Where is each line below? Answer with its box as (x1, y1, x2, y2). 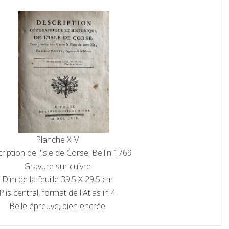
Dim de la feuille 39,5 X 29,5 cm (2, 173, 113, 185)
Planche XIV (36, 133, 79, 145)
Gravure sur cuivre (24, 160, 91, 172)
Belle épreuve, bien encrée (9, 200, 105, 212)
